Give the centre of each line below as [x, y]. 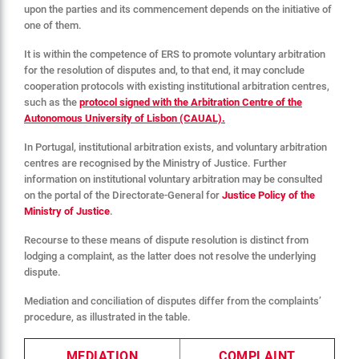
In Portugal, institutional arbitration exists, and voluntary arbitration [175, 147]
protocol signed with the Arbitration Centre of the [191, 102]
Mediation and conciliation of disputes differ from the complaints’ [173, 301]
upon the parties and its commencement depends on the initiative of [178, 9]
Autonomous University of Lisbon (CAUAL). [125, 118]
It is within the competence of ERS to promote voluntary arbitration [175, 54]
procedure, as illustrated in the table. [107, 317]
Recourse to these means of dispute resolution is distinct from [166, 240]
